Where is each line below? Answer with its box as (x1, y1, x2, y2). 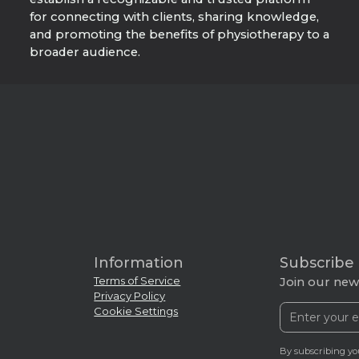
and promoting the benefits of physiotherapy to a (29, 27, 329, 42)
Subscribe (279, 253, 354, 271)
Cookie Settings (94, 304, 179, 317)
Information (94, 253, 184, 271)
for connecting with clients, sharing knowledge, (29, 10, 319, 24)
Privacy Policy (94, 288, 166, 302)
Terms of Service (94, 273, 181, 287)
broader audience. (29, 45, 140, 59)
